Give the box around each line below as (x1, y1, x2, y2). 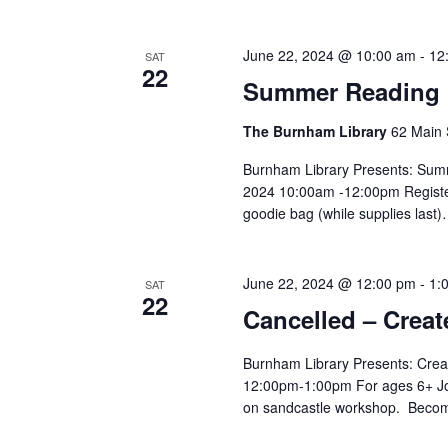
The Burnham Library (243, 121, 392, 141)
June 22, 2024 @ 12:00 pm (243, 273, 417, 293)
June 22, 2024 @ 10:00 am (243, 45, 417, 65)
